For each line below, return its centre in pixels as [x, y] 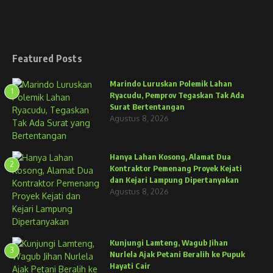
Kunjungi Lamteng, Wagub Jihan [169, 243]
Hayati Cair [130, 266]
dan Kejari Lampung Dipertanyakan [174, 180]
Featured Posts [47, 58]
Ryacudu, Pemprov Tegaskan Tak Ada [177, 95]
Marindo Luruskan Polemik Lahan [171, 83]
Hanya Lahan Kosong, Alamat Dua [170, 157]
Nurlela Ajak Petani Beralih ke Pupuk [177, 254]
